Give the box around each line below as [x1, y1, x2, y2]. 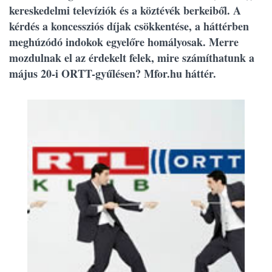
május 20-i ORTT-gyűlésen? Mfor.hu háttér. [9, 66, 216, 81]
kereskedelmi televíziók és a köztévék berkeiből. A [9, 2, 241, 18]
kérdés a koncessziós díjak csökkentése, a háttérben [9, 18, 249, 34]
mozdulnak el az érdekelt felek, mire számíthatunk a [9, 50, 254, 66]
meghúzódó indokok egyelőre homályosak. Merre [9, 34, 239, 50]
